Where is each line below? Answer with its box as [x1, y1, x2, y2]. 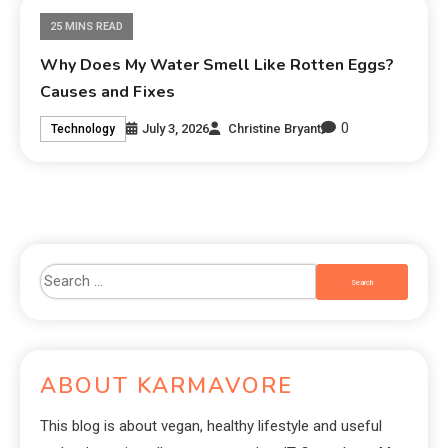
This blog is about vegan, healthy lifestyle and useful [40, 417, 382, 436]
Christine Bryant [228, 120, 322, 136]
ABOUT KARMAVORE [40, 371, 293, 402]
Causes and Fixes [40, 81, 176, 104]
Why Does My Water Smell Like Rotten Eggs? [40, 54, 395, 77]
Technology [51, 121, 116, 136]
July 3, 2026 [142, 120, 210, 136]
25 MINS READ [50, 20, 124, 34]
